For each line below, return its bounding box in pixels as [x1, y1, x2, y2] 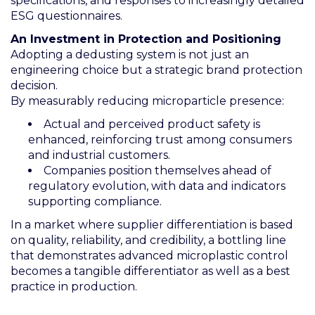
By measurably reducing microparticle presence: [11, 94, 284, 108]
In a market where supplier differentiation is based [11, 217, 293, 231]
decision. [11, 78, 58, 92]
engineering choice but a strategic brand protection [11, 63, 302, 77]
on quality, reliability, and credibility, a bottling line [11, 233, 286, 247]
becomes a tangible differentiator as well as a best [11, 264, 290, 278]
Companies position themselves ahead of [44, 163, 271, 177]
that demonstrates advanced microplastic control [11, 248, 288, 262]
